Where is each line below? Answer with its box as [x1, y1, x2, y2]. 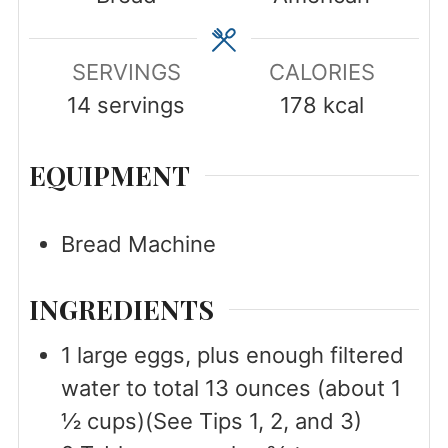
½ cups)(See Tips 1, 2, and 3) [60, 408, 362, 435]
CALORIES [268, 58, 375, 85]
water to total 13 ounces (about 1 [60, 375, 401, 402]
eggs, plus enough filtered [133, 342, 404, 369]
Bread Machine [60, 230, 216, 257]
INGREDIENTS [28, 291, 214, 328]
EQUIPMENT [28, 157, 190, 194]
